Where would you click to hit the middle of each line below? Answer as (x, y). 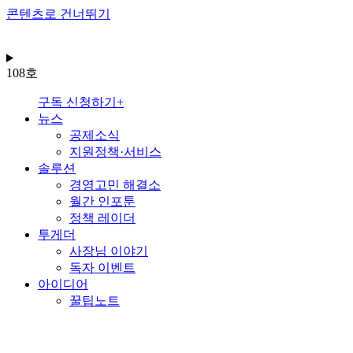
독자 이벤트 (102, 268)
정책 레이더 (102, 218)
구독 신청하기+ (81, 102)
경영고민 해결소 (115, 185)
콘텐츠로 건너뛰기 (58, 14)
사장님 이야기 (109, 251)
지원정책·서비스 (115, 152)
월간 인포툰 (102, 201)
